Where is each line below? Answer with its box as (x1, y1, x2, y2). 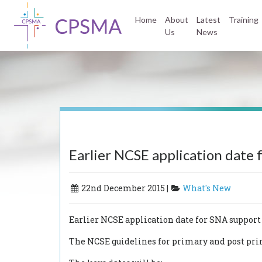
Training (229, 14, 258, 25)
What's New (182, 182, 231, 194)
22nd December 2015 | (80, 182, 170, 194)
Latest (196, 14, 220, 25)
